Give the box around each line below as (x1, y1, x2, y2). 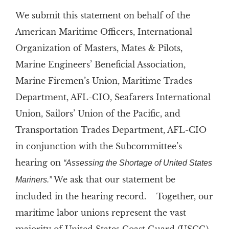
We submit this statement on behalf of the (15, 10, 190, 20)
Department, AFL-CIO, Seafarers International (15, 92, 211, 102)
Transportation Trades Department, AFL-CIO (15, 125, 207, 135)
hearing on (15, 157, 63, 168)
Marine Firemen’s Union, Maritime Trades (15, 76, 192, 86)
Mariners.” (15, 175, 52, 184)
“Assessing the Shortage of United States (63, 158, 212, 167)
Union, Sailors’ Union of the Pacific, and (15, 108, 180, 119)
